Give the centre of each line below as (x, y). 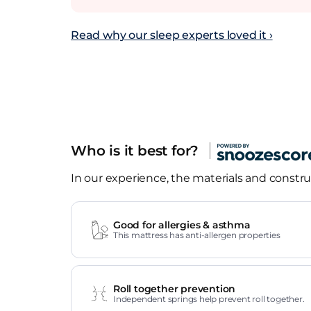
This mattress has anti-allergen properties (197, 235)
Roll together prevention (175, 289)
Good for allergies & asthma (182, 225)
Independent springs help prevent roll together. (209, 299)
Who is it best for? (137, 151)
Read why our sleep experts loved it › (172, 35)
